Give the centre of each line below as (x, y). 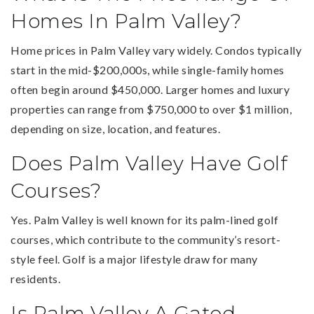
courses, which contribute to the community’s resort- (145, 239)
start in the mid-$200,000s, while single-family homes (148, 69)
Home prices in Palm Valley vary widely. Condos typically (156, 50)
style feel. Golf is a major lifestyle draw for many (134, 259)
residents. (35, 278)
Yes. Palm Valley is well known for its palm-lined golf (144, 219)
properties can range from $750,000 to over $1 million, (151, 109)
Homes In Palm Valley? (126, 21)
